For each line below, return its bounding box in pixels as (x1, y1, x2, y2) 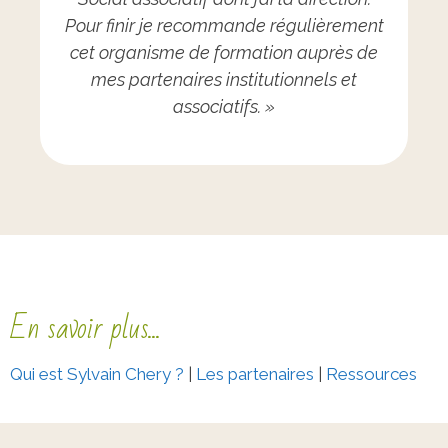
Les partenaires (196, 364, 314, 384)
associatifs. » (173, 96, 275, 117)
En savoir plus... (10, 302, 161, 355)
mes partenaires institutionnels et (91, 69, 357, 90)
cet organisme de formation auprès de (70, 42, 378, 63)
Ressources (326, 364, 417, 384)
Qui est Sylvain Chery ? (10, 364, 184, 384)
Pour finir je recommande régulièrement (64, 15, 384, 36)
